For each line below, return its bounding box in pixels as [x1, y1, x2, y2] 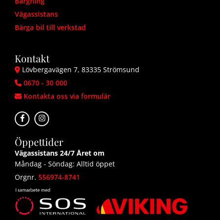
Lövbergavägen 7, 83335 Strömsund [20, 65, 139, 74]
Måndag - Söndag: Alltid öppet [15, 159, 115, 168]
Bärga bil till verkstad [15, 23, 86, 32]
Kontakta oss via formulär [24, 91, 110, 101]
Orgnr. [15, 172, 38, 182]
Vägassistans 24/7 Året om [15, 148, 105, 158]
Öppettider [15, 135, 63, 148]
